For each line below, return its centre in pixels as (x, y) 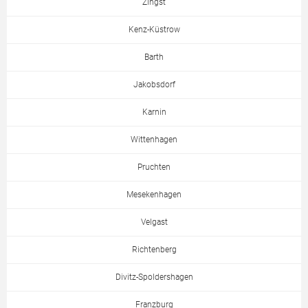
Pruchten (154, 167)
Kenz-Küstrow (154, 30)
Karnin (154, 112)
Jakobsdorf (154, 85)
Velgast (154, 222)
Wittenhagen (154, 140)
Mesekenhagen (154, 195)
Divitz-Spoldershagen (154, 277)
